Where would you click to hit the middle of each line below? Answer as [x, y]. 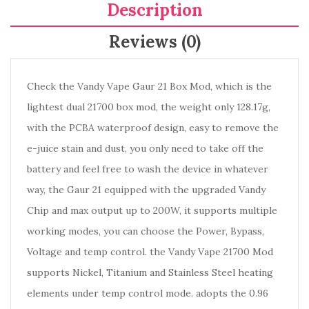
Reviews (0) [154, 42]
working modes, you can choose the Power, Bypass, [146, 231]
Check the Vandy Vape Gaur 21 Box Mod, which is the [149, 86]
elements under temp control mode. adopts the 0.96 [148, 293]
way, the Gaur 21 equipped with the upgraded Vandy [146, 190]
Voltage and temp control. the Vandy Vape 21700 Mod [150, 252]
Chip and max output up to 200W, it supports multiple [152, 210]
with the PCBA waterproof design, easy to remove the [153, 128]
